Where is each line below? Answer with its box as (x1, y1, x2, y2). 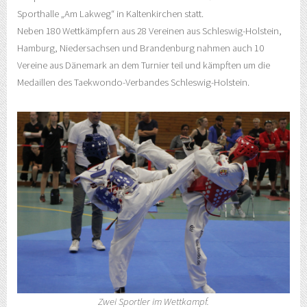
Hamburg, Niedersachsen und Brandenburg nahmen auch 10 (17, 42, 264, 55)
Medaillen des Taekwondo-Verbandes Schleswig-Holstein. (17, 76, 249, 89)
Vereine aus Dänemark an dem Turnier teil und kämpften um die (17, 59, 270, 72)
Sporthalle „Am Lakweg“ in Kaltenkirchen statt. (17, 8, 204, 21)
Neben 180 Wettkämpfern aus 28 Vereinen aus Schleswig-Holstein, (17, 25, 282, 38)
